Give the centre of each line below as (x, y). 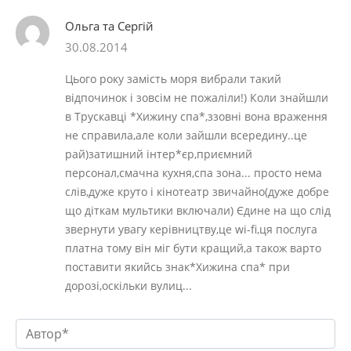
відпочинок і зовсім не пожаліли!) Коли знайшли (197, 98)
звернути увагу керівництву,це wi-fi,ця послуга (192, 230)
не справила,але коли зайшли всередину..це (186, 136)
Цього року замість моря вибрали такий (174, 79)
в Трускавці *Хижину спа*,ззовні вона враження (197, 117)
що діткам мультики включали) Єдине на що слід (198, 211)
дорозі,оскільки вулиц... (129, 286)
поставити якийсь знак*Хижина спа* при (178, 267)
